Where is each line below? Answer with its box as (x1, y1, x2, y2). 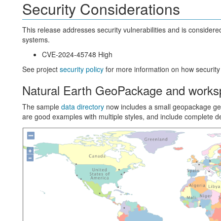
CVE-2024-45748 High (41, 49, 112, 59)
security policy (59, 64, 104, 74)
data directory (61, 102, 104, 111)
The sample (22, 102, 61, 111)
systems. (22, 35, 50, 44)
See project (22, 64, 60, 74)
